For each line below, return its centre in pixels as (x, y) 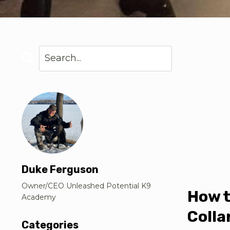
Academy (39, 197)
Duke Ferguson (60, 169)
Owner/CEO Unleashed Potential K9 (86, 186)
